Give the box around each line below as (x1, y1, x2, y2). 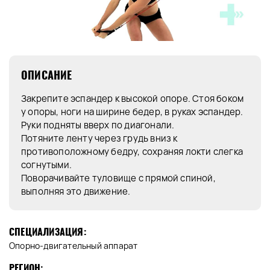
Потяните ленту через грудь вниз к (21, 132, 178, 145)
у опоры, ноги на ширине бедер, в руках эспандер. (21, 105, 243, 119)
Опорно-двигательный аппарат (9, 240, 138, 252)
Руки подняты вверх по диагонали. (21, 119, 175, 132)
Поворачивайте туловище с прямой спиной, (21, 172, 216, 185)
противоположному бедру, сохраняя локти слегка (21, 145, 243, 159)
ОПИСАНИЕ (21, 67, 72, 83)
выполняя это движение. (21, 185, 131, 198)
